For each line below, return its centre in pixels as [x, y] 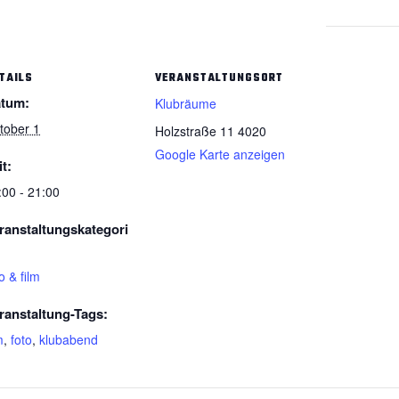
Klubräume [186, 103]
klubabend [69, 339]
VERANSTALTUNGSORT [219, 78]
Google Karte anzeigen [220, 154]
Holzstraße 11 [195, 130]
